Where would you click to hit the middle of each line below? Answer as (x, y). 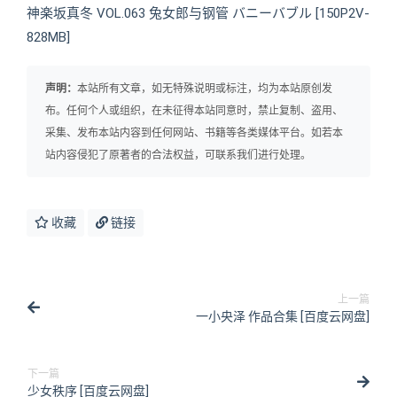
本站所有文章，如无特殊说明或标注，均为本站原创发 (205, 89)
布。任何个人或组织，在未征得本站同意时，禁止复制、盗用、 (194, 111)
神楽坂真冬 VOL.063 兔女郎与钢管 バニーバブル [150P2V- (198, 13)
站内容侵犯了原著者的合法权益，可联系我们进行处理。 (178, 155)
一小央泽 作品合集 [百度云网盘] (283, 316)
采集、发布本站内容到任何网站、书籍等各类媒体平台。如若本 (194, 133)
